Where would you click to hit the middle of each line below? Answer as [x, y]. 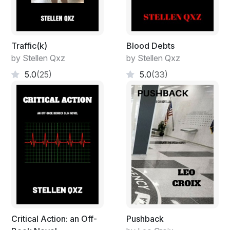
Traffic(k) [29, 46]
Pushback [145, 218]
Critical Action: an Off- [54, 218]
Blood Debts [150, 46]
